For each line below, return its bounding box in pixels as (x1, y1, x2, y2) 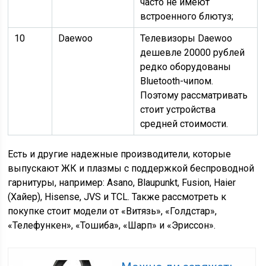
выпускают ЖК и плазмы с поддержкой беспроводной (8, 163, 255, 174)
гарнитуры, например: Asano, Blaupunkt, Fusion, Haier (8, 177, 236, 188)
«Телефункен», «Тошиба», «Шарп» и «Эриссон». (8, 220, 216, 231)
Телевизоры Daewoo (140, 33, 233, 44)
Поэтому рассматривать (140, 90, 248, 101)
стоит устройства (140, 104, 216, 115)
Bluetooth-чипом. (140, 75, 214, 87)
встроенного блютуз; (140, 11, 234, 22)
